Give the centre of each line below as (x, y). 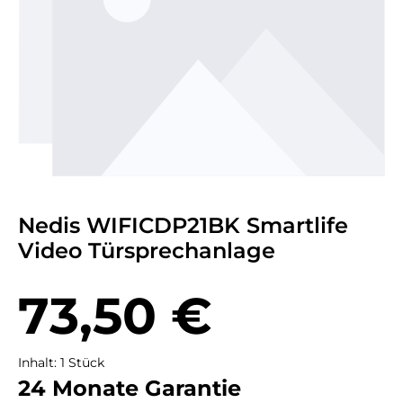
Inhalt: (39, 363)
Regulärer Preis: (70, 287)
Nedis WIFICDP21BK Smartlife (183, 226)
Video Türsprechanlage (147, 251)
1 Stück (82, 363)
